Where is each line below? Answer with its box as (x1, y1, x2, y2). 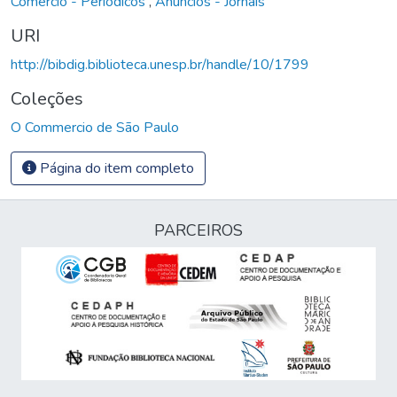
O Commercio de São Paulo (11, 117, 179, 137)
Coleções (11, 86, 83, 111)
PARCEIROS (154, 220, 243, 241)
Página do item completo (36, 158, 194, 178)
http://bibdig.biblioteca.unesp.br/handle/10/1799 (11, 54, 309, 74)
